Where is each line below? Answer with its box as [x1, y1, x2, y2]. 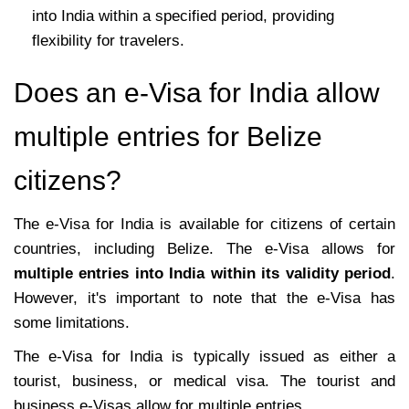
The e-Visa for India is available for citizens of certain [14, 215, 395, 233]
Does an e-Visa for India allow [14, 77, 380, 108]
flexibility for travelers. [32, 31, 184, 49]
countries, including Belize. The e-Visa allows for [14, 239, 395, 257]
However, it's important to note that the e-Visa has [14, 288, 395, 307]
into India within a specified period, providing [32, 6, 334, 25]
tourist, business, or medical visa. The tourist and [14, 372, 395, 390]
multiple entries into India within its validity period [14, 264, 391, 282]
